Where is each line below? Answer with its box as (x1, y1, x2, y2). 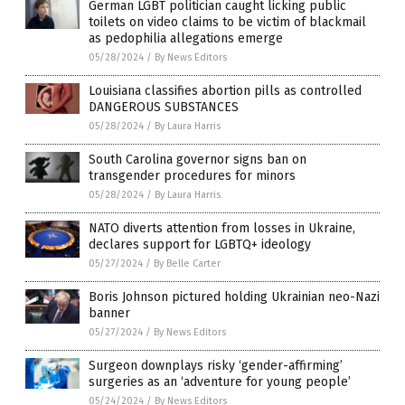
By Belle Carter (154, 258, 221, 270)
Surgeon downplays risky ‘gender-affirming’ (89, 358, 343, 374)
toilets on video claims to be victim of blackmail (89, 14, 366, 31)
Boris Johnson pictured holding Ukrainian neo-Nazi (89, 289, 380, 306)
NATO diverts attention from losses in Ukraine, (89, 221, 355, 237)
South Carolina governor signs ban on (89, 152, 306, 168)
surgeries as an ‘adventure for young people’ (89, 374, 351, 391)
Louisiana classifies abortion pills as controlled (89, 83, 362, 99)
